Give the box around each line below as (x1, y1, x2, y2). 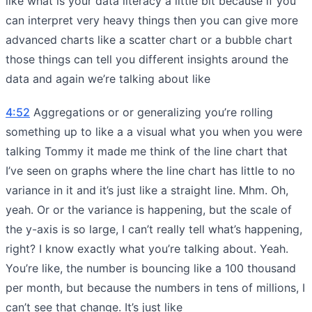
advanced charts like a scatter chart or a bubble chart (6, 32, 292, 47)
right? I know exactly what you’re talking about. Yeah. (6, 241, 288, 256)
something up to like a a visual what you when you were (6, 124, 302, 139)
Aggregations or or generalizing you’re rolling (30, 104, 273, 119)
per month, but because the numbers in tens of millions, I (6, 280, 305, 295)
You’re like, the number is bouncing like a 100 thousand (6, 260, 296, 275)
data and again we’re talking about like (6, 71, 210, 86)
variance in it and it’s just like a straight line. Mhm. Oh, (6, 182, 288, 197)
